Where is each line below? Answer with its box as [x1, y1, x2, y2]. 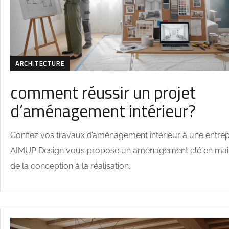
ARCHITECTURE [15, 58, 65, 68]
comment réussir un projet [10, 79, 196, 105]
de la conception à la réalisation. [10, 161, 130, 171]
